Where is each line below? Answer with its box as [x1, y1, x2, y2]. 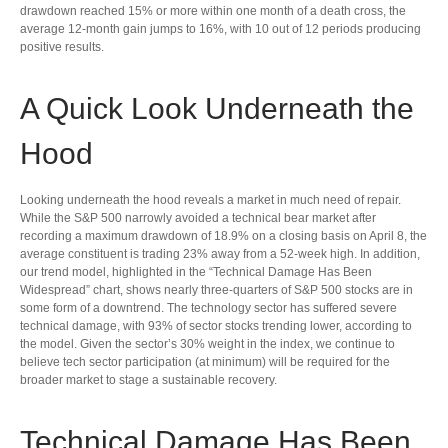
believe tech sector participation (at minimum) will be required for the [20, 354, 390, 369]
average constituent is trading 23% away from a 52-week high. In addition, [20, 246, 420, 261]
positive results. [20, 39, 104, 54]
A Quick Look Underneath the [20, 91, 414, 125]
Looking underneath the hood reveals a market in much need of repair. [20, 192, 401, 207]
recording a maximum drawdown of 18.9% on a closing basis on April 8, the [20, 228, 427, 243]
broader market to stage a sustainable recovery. [20, 372, 277, 387]
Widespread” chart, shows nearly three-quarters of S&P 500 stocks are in [20, 282, 413, 297]
